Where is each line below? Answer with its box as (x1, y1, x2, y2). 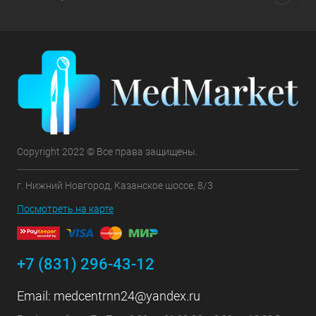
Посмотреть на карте (17, 202, 114, 214)
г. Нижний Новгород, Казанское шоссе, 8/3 (17, 179, 213, 191)
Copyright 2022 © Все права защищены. (17, 145, 197, 157)
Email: (17, 288, 54, 303)
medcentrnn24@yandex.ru (54, 288, 200, 303)
